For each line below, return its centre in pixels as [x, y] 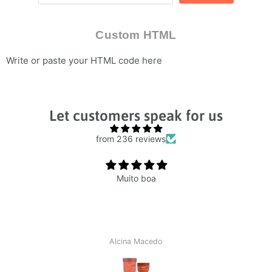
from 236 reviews [131, 138]
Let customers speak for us [136, 116]
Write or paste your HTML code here [84, 61]
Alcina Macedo [136, 241]
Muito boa [136, 178]
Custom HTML [136, 35]
